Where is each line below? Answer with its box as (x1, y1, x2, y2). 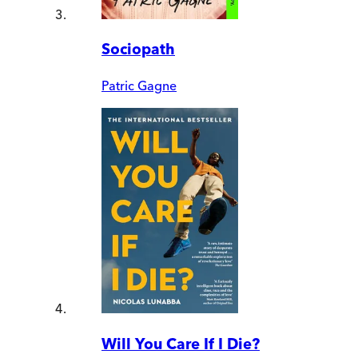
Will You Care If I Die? (101, 334, 260, 353)
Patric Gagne (101, 78, 177, 94)
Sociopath (101, 40, 175, 59)
